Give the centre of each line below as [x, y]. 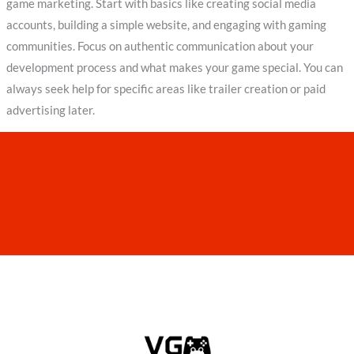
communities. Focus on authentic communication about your [160, 46]
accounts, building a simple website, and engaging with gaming [166, 24]
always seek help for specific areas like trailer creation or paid [166, 88]
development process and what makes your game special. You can [174, 67]
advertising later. [50, 110]
